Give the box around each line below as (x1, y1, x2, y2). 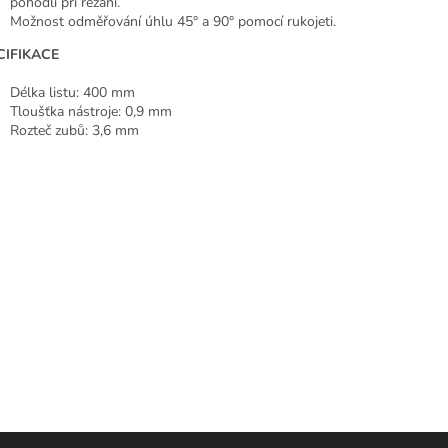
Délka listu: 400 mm (10, 83, 135, 103)
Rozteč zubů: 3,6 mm (10, 121, 139, 141)
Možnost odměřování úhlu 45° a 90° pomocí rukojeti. (10, 12, 336, 32)
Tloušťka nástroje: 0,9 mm (10, 102, 172, 122)
